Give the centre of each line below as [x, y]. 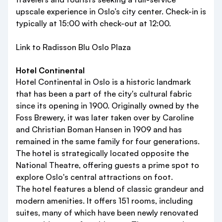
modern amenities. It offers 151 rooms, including [104, 201]
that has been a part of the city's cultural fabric [104, 94]
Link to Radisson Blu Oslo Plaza [73, 47]
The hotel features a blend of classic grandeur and [110, 189]
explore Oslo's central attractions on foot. [94, 177]
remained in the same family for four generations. [108, 141]
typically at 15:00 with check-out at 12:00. [93, 24]
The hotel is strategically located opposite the [102, 153]
